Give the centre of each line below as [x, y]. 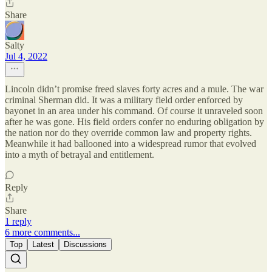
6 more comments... [42, 232]
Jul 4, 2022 [26, 56]
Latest [43, 244]
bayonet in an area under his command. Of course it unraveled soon [134, 110]
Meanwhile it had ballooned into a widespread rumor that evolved [131, 143]
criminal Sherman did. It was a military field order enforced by [124, 100]
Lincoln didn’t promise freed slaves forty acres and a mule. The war [134, 89]
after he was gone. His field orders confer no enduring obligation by [134, 121]
